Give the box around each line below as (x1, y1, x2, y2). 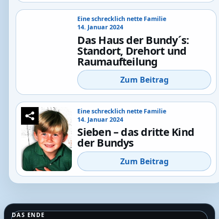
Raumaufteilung (77, 54, 158, 68)
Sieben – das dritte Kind (77, 125, 195, 139)
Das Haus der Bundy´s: (77, 32, 189, 47)
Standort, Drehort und (77, 43, 187, 58)
